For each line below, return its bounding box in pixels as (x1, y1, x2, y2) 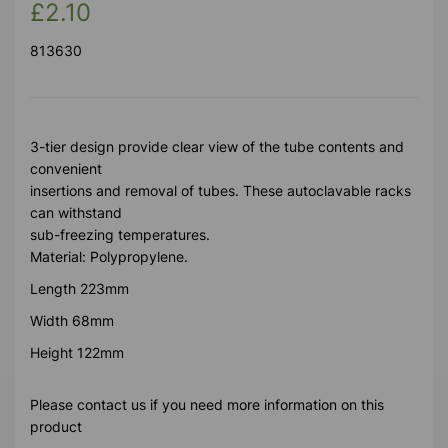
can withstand (30, 203, 126, 221)
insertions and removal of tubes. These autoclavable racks (30, 181, 411, 199)
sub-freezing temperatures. (30, 225, 210, 243)
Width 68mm (30, 311, 114, 329)
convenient (30, 159, 106, 177)
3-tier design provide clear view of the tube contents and (30, 137, 404, 155)
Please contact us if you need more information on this (30, 395, 384, 413)
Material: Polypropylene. (30, 247, 188, 265)
